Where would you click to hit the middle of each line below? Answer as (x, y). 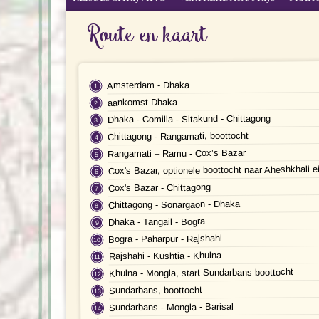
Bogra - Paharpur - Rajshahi (166, 239)
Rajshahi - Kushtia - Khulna (165, 256)
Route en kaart (147, 36)
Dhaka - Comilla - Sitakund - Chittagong (189, 119)
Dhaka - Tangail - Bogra (157, 222)
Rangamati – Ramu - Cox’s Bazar (177, 153)
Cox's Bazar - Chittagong (159, 187)
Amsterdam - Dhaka (148, 85)
